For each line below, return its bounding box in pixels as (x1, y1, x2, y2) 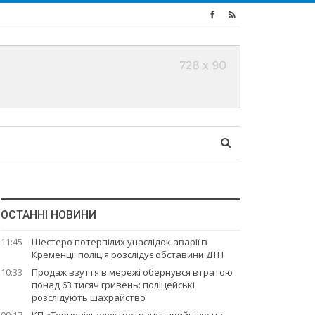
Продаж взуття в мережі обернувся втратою (31, 266, 233, 278)
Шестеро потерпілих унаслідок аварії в (31, 236, 207, 248)
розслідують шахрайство (31, 291, 146, 304)
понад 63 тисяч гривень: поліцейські (31, 278, 195, 291)
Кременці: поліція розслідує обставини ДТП (31, 248, 224, 261)
